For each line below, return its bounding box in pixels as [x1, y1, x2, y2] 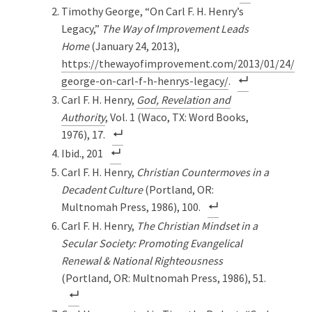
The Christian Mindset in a [136, 218, 258, 233]
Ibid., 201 [61, 146, 103, 160]
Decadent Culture [61, 182, 145, 196]
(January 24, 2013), [89, 38, 180, 53]
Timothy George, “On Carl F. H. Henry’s [61, 3, 244, 18]
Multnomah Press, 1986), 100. [61, 199, 201, 214]
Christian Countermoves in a [136, 164, 269, 179]
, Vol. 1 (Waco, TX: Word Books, [105, 109, 249, 124]
